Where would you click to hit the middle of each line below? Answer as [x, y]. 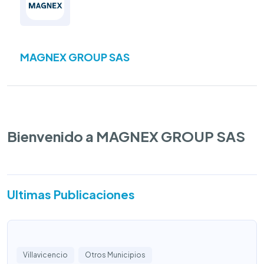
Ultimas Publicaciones [71, 194]
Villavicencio [45, 255]
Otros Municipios [115, 255]
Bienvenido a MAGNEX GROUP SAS [126, 136]
